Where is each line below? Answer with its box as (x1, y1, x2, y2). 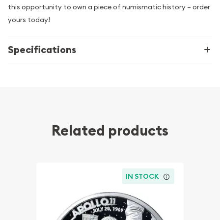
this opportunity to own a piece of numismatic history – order (8, 2, 210, 11)
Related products (52, 121, 168, 140)
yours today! (8, 15, 50, 24)
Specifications (8, 43, 76, 56)
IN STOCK (126, 172, 160, 181)
